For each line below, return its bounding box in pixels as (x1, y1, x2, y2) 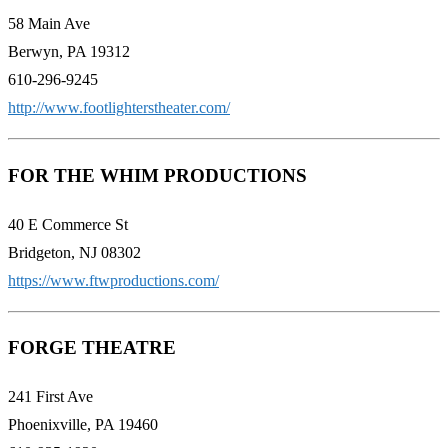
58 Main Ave (8, 15, 90, 33)
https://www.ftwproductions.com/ (8, 271, 219, 289)
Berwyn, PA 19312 (8, 43, 130, 61)
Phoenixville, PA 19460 (8, 416, 158, 434)
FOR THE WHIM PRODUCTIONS (8, 164, 307, 186)
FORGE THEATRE (8, 337, 176, 359)
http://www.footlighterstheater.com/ (8, 99, 230, 117)
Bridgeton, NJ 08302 (8, 243, 141, 261)
